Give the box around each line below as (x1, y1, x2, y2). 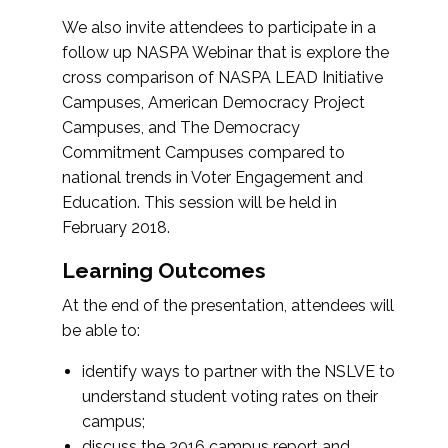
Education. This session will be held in (62, 193, 337, 212)
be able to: (62, 321, 140, 340)
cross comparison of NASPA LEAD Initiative (62, 68, 383, 87)
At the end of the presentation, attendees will (62, 296, 394, 315)
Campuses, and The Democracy (62, 118, 300, 137)
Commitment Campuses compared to (62, 143, 345, 162)
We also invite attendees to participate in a (62, 18, 376, 37)
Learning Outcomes (62, 258, 266, 283)
